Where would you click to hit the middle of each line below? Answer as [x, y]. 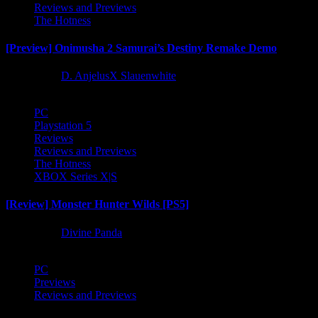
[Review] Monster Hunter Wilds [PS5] [97, 204]
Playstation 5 [63, 126]
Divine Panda [92, 232]
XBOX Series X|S [76, 177]
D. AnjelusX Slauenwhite [119, 76]
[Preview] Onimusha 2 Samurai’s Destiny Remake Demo [141, 48]
